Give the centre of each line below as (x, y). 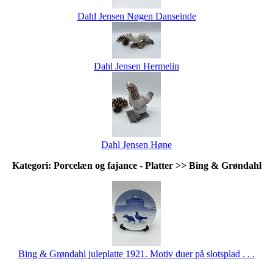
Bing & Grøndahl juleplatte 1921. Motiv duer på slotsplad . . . (136, 253)
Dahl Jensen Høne (136, 144)
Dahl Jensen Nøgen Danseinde (136, 16)
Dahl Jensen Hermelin (136, 66)
